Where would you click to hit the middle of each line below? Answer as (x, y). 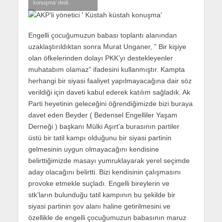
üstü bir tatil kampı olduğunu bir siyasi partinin (100, 138)
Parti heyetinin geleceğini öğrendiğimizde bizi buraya (110, 103)
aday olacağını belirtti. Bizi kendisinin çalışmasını (104, 172)
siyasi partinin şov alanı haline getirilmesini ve (99, 206)
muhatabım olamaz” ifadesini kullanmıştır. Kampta (106, 69)
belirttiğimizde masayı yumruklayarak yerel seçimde (109, 160)
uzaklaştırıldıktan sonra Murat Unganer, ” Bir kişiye (107, 46)
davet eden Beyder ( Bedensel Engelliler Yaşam (103, 115)
